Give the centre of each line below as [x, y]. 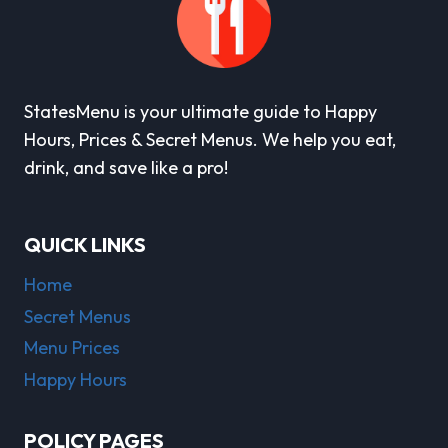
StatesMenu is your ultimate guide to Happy [200, 111]
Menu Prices [72, 348]
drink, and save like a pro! [126, 167]
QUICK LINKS [85, 244]
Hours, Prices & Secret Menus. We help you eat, [210, 139]
